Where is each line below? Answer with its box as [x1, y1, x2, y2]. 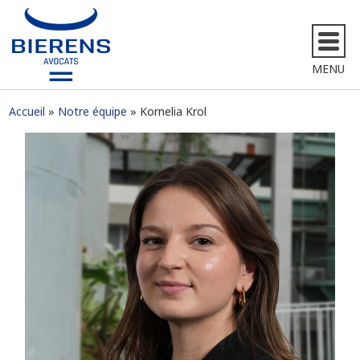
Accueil [9, 104, 46, 119]
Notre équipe [58, 104, 128, 119]
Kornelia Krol [140, 104, 207, 119]
